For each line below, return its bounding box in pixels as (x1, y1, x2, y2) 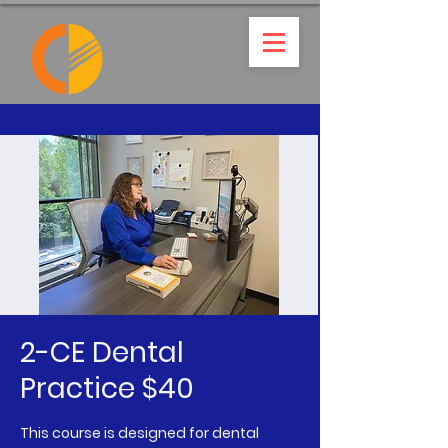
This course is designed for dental (20, 423, 259, 443)
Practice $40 (20, 369, 194, 408)
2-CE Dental (20, 333, 184, 372)
